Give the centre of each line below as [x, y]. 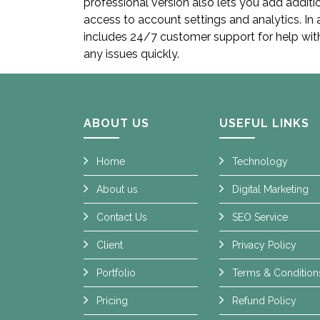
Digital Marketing [270, 189]
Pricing [112, 301]
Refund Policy [264, 301]
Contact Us [122, 217]
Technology [260, 161]
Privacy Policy [264, 245]
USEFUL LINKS [264, 123]
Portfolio [116, 273]
